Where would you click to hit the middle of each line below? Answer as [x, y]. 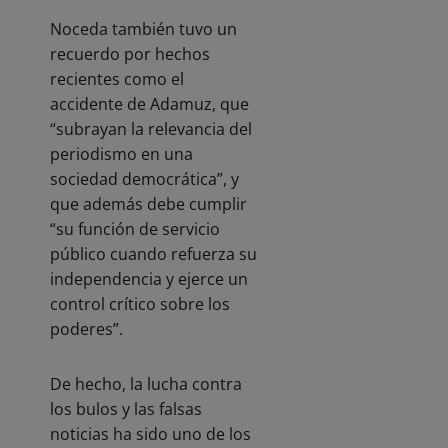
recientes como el [117, 78]
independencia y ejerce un [149, 278]
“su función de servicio [135, 228]
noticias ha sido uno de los [150, 433]
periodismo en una [121, 153]
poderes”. [86, 328]
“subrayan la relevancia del [151, 128]
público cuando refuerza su [153, 253]
